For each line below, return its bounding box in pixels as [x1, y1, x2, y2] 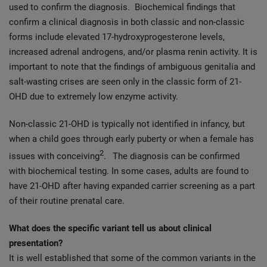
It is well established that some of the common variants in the [9, 253, 256, 263]
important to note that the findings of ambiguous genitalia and [9, 61, 255, 72]
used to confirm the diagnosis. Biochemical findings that [9, 2, 235, 13]
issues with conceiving [9, 151, 100, 162]
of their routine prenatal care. [9, 195, 125, 206]
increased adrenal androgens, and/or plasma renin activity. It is [9, 46, 257, 57]
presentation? [9, 238, 63, 249]
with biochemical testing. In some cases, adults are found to [9, 166, 249, 176]
